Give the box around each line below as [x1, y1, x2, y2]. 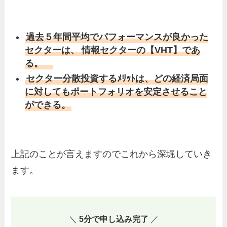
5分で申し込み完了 [79, 214, 148, 223]
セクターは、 [25, 45, 80, 55]
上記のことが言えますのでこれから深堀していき [11, 149, 212, 160]
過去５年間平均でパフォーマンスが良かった [26, 31, 209, 42]
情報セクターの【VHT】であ [82, 45, 201, 55]
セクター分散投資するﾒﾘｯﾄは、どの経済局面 [26, 73, 209, 84]
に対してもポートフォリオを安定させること [25, 87, 208, 97]
